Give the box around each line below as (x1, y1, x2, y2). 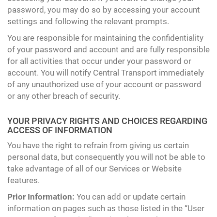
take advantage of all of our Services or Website (7, 164, 182, 173)
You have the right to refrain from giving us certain (7, 140, 189, 150)
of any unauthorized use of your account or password (7, 79, 201, 89)
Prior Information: (7, 192, 75, 201)
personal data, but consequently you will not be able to (7, 152, 205, 162)
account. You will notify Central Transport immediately (7, 68, 204, 77)
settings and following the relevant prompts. (7, 16, 169, 26)
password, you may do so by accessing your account (7, 5, 200, 15)
